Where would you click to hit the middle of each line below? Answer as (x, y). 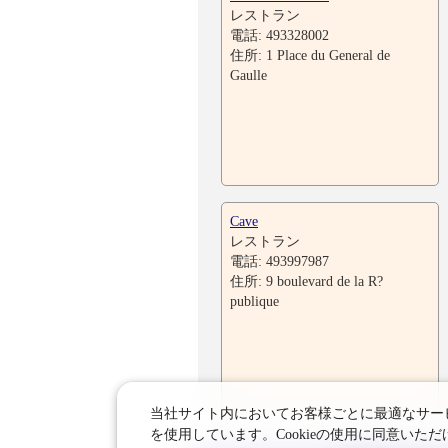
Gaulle (248, 75)
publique (254, 301)
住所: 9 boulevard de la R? (306, 281)
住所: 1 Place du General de (310, 55)
